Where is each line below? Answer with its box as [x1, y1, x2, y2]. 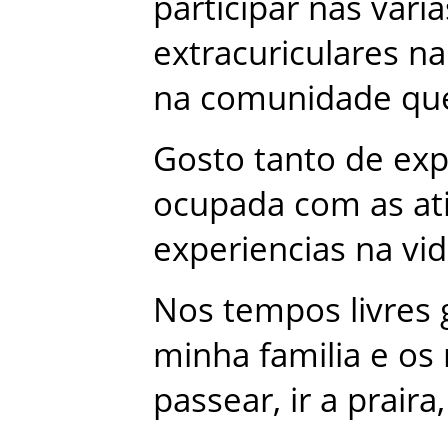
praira [347, 377, 437, 423]
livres [350, 287, 431, 333]
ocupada [153, 181, 285, 227]
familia [259, 332, 361, 378]
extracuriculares [153, 30, 399, 76]
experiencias [153, 226, 346, 272]
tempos [223, 287, 341, 333]
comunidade [200, 75, 392, 121]
